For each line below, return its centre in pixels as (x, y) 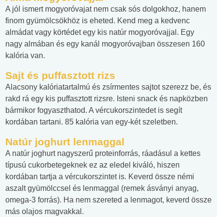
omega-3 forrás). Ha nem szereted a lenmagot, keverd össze (108, 200)
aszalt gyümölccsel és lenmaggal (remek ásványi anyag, (102, 188)
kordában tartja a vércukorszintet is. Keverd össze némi (100, 177)
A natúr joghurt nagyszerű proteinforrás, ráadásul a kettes (103, 154)
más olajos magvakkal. (45, 212)
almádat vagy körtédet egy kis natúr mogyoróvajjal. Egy (100, 32)
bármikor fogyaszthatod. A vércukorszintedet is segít (94, 110)
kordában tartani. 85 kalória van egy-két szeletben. (92, 122)
